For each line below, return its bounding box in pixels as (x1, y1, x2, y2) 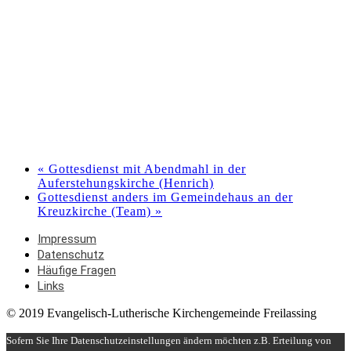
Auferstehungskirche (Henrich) (38, 176, 214, 190)
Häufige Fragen (38, 263, 116, 278)
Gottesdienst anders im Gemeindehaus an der (38, 190, 293, 204)
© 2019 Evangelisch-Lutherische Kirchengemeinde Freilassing (6, 306, 317, 320)
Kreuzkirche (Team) (38, 204, 155, 219)
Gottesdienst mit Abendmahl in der (45, 162, 246, 176)
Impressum (38, 232, 96, 247)
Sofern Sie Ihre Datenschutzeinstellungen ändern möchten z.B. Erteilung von (6, 335, 331, 347)
